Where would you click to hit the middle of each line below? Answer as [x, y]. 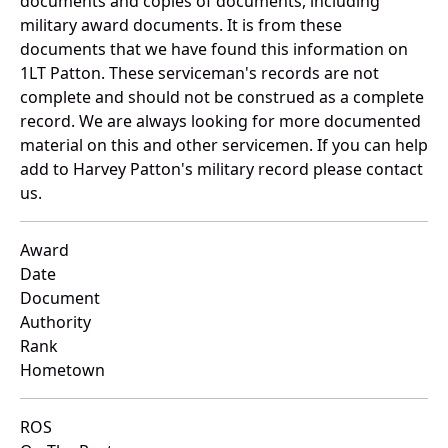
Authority [55, 322]
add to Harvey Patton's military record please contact [221, 169]
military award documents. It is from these [181, 25]
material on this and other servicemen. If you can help [224, 145]
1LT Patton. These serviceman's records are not [199, 73]
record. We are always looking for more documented [220, 121]
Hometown [62, 370]
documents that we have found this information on [214, 49]
